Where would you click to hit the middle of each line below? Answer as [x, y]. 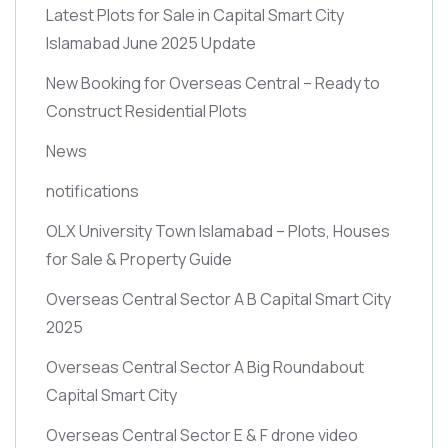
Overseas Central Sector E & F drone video [202, 434]
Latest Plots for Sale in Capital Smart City [195, 14]
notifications [92, 190]
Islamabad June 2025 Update [151, 42]
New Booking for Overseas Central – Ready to [213, 82]
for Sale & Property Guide [139, 258]
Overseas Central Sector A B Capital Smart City [218, 298]
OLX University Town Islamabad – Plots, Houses [218, 230]
